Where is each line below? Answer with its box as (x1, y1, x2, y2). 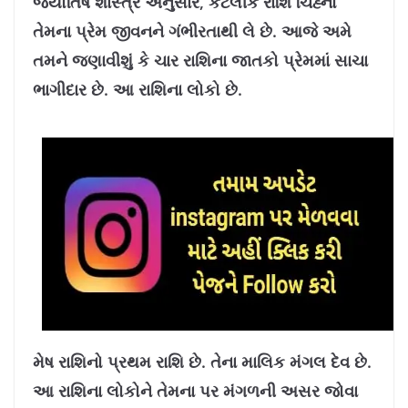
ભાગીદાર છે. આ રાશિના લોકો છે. (33, 78, 242, 100)
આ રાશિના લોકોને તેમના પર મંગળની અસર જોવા (33, 380, 358, 402)
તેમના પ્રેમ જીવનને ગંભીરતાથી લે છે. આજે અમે (33, 20, 352, 42)
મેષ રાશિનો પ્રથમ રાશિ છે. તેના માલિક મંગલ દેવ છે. (33, 351, 372, 372)
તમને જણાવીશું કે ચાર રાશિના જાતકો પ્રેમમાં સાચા (33, 49, 368, 71)
